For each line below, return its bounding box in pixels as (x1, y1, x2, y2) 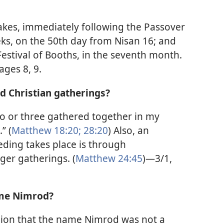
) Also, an (108, 123, 149, 137)
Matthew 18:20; (11, 123, 81, 137)
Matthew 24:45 (75, 151, 142, 165)
